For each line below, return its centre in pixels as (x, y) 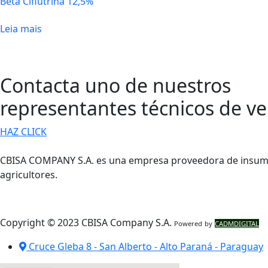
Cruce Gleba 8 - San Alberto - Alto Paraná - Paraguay (146, 246)
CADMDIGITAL (237, 223)
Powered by (195, 223)
